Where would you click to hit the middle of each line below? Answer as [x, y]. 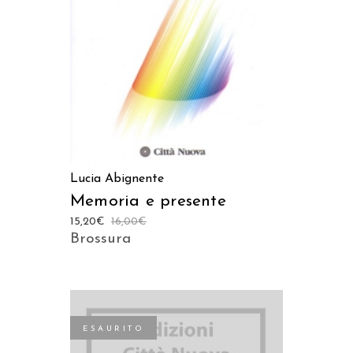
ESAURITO [113, 329]
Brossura [100, 239]
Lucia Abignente [117, 178]
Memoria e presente [148, 201]
